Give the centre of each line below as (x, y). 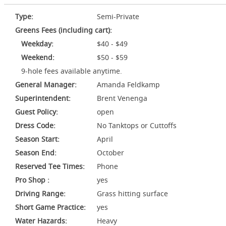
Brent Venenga (122, 98)
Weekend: (35, 57)
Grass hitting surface (132, 193)
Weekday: (34, 44)
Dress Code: (35, 125)
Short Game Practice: (50, 207)
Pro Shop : (32, 180)
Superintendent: (43, 98)
